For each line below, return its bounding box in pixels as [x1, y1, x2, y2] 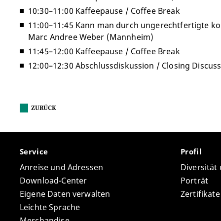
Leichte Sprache [20, 202, 80, 213]
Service [20, 147, 50, 157]
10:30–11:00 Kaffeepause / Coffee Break [28, 5, 180, 16]
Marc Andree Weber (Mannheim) [28, 32, 154, 42]
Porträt [181, 175, 209, 186]
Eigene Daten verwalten [20, 188, 110, 200]
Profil [181, 147, 204, 157]
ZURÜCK [31, 104, 56, 112]
